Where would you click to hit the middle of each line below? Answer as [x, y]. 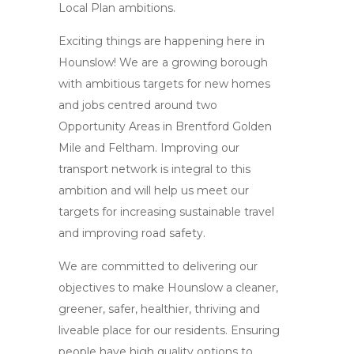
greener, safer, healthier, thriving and [159, 309]
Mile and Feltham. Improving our [149, 148]
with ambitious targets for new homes [164, 84]
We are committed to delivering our [158, 266]
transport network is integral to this [154, 169]
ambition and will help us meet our [154, 190]
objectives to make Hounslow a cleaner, [168, 288]
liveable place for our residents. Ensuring [169, 330]
